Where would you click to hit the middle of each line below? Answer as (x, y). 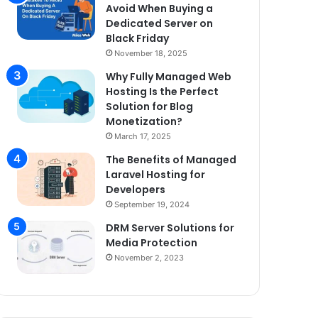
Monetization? (144, 121)
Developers (135, 189)
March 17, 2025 (142, 136)
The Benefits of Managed (171, 159)
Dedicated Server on (159, 23)
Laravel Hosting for (155, 174)
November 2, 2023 (149, 257)
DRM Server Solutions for (170, 227)
